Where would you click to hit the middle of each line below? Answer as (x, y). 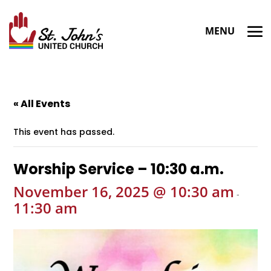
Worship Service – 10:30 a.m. (119, 169)
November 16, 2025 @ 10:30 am (124, 191)
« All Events (42, 104)
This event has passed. (64, 132)
